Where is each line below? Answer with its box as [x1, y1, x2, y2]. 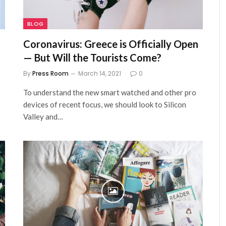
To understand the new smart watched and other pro [23, 88, 196, 97]
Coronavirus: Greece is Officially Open [23, 38, 198, 50]
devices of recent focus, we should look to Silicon [23, 100, 186, 109]
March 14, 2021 [78, 69, 121, 78]
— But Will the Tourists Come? [23, 51, 161, 64]
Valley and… [23, 112, 63, 121]
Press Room [32, 69, 69, 78]
